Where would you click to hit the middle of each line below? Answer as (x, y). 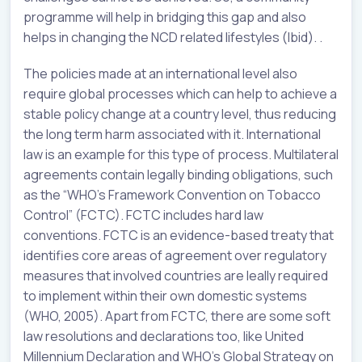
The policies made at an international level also (160, 74)
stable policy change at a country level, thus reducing (180, 114)
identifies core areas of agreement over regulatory (175, 256)
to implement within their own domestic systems (165, 296)
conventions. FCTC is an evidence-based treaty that (179, 236)
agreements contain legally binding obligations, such (178, 175)
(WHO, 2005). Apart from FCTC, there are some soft (177, 316)
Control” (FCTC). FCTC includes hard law (143, 215)
